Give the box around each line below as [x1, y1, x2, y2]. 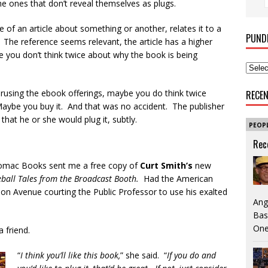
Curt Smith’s [140, 160, 193, 171]
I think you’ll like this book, [20, 249, 120, 261]
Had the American [144, 173, 213, 184]
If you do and [167, 249, 216, 261]
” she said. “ [120, 249, 167, 261]
